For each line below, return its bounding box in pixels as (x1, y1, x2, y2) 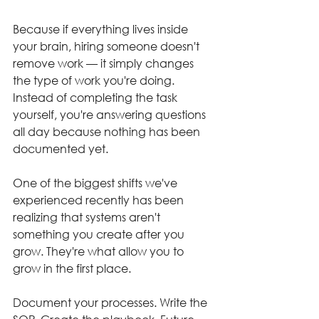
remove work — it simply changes (13, 56, 197, 70)
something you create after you (13, 226, 187, 241)
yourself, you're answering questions (13, 107, 209, 122)
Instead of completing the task (13, 90, 180, 105)
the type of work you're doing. (13, 73, 177, 88)
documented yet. (13, 141, 108, 156)
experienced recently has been (13, 192, 187, 207)
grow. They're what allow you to (13, 244, 187, 258)
